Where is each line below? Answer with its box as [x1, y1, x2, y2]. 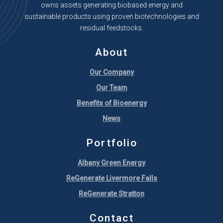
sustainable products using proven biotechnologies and [24, 12, 199, 20]
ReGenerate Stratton [79, 190, 144, 198]
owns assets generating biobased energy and [40, 1, 183, 9]
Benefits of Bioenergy [76, 99, 147, 107]
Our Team [96, 84, 127, 92]
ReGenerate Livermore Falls [66, 174, 157, 182]
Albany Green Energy [78, 159, 145, 167]
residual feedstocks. [80, 24, 143, 32]
